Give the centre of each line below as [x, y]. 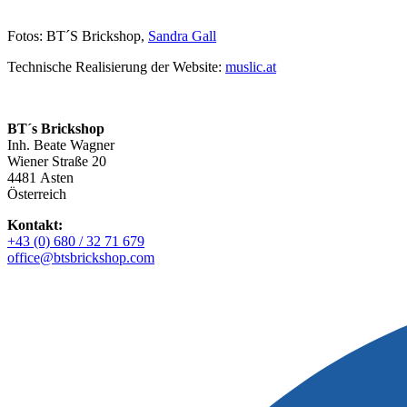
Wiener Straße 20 [57, 162]
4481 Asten [40, 178]
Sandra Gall [182, 36]
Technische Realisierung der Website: [116, 67]
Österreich [37, 194]
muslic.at [251, 67]
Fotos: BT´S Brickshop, [78, 36]
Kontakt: [35, 225]
